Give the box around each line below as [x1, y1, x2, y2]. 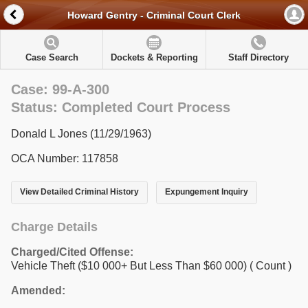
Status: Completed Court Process [11, 100, 230, 115]
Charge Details [11, 219, 98, 234]
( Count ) [250, 259, 291, 272]
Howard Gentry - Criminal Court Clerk [67, 10, 241, 21]
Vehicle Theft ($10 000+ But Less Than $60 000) [11, 259, 250, 272]
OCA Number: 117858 [11, 153, 118, 164]
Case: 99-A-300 [11, 82, 109, 97]
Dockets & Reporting [110, 52, 198, 63]
